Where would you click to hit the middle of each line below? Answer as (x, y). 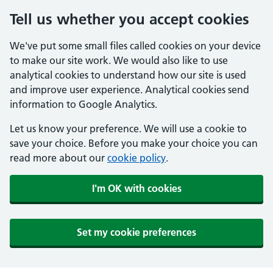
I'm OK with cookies (136, 188)
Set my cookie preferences (136, 232)
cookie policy (136, 158)
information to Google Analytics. (83, 104)
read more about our (58, 158)
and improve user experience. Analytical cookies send (129, 90)
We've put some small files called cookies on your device (135, 46)
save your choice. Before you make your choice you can (134, 143)
